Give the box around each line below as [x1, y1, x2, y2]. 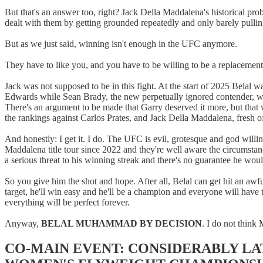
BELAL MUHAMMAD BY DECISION [41, 218, 202, 229]
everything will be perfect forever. [5, 197, 130, 208]
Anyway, [5, 218, 41, 229]
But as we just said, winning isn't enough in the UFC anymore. [5, 39, 237, 49]
